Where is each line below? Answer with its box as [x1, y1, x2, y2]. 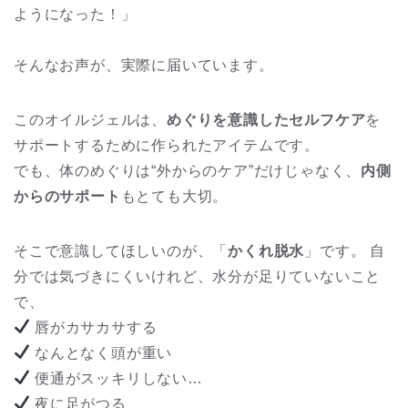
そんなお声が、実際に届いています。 [14, 56, 274, 73]
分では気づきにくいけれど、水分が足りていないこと [14, 268, 382, 284]
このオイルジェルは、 [14, 111, 167, 127]
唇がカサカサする [30, 319, 158, 335]
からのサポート [14, 188, 121, 204]
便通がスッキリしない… [30, 370, 203, 386]
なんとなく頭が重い [30, 344, 173, 361]
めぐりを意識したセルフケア [167, 111, 366, 127]
